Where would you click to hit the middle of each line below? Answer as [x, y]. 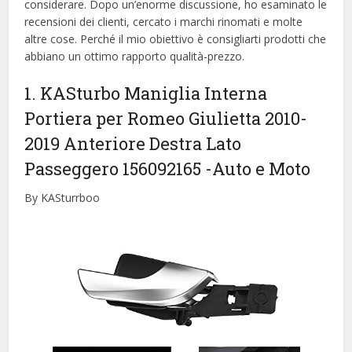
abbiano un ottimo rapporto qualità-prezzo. [135, 56]
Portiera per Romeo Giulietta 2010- [166, 118]
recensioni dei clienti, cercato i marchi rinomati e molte [164, 21]
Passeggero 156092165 [115, 168]
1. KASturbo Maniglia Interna [146, 93]
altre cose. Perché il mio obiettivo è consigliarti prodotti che [176, 38]
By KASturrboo [62, 197]
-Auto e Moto [258, 168]
